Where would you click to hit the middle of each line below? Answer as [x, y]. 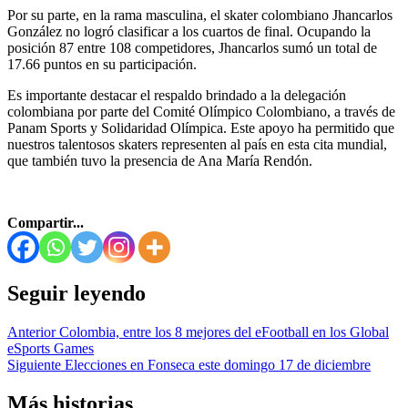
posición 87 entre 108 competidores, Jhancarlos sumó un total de [192, 47]
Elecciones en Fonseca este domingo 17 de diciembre [216, 364]
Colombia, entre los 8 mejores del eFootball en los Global [222, 331]
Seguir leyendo [76, 293]
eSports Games [51, 348]
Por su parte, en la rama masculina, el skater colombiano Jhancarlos [200, 15]
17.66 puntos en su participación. [102, 64]
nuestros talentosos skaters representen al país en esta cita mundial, [197, 144]
